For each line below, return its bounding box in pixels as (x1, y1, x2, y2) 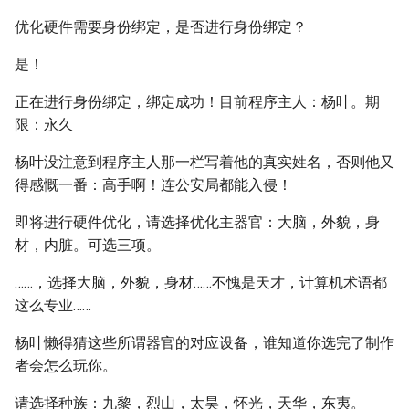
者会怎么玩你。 (15, 357, 117, 374)
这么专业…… (15, 297, 91, 314)
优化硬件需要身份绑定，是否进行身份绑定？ (15, 18, 307, 36)
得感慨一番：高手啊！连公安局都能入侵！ (15, 176, 292, 194)
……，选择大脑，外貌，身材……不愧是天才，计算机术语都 (15, 274, 387, 291)
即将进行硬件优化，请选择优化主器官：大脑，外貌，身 (15, 214, 380, 231)
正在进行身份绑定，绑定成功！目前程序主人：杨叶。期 (15, 93, 380, 110)
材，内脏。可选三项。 (15, 236, 161, 254)
